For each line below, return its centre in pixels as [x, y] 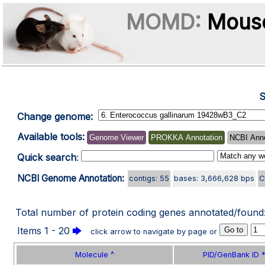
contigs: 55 [149, 178]
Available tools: [51, 137]
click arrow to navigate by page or [154, 232]
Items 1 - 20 [43, 231]
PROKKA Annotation [187, 138]
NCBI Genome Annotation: [71, 178]
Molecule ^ [95, 255]
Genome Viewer [117, 138]
